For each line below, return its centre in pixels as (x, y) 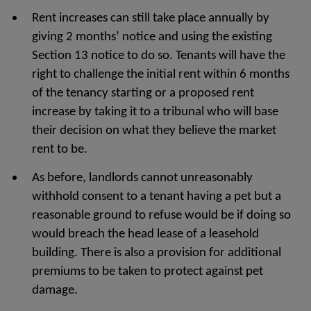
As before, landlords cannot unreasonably (142, 178)
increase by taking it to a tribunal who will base (155, 112)
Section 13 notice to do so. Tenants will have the (159, 56)
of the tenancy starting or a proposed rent (143, 93)
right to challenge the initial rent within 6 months (161, 75)
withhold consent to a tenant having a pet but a (157, 197)
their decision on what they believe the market (154, 131)
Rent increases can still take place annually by (151, 18)
